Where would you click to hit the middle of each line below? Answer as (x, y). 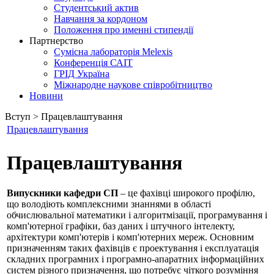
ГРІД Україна (82, 74)
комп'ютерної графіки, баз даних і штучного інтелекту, (121, 226)
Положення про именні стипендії (124, 30)
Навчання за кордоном (101, 19)
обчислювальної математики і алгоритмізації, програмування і (137, 215)
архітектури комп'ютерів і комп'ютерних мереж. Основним (130, 237)
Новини (46, 96)
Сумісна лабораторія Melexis (113, 52)
